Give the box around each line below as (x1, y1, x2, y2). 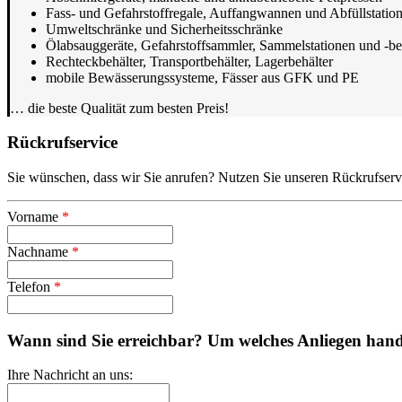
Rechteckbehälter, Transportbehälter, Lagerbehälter (46, 53, 333, 69)
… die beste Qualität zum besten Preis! (10, 100, 229, 116)
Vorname (7, 209, 62, 225)
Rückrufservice (7, 133, 118, 153)
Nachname (7, 244, 72, 260)
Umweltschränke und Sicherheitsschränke (46, 21, 283, 37)
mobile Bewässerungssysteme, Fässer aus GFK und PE (46, 69, 359, 85)
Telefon (7, 279, 54, 295)
